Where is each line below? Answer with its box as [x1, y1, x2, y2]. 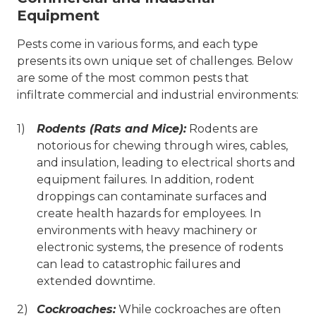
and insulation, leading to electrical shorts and [37, 156, 296, 169]
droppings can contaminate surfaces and [37, 190, 267, 203]
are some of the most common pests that [17, 71, 249, 85]
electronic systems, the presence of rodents [37, 241, 283, 254]
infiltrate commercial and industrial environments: [17, 88, 298, 102]
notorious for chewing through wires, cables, [37, 139, 288, 152]
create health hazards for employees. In [37, 207, 261, 220]
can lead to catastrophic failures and [37, 257, 241, 271]
